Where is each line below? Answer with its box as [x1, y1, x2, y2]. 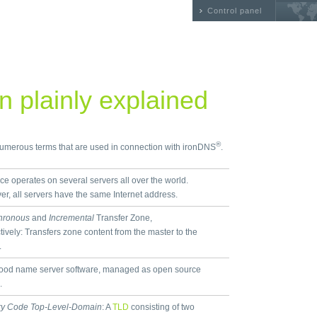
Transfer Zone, [94, 213, 152, 223]
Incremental [49, 213, 94, 223]
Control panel [207, 6, 262, 15]
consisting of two [129, 302, 195, 312]
